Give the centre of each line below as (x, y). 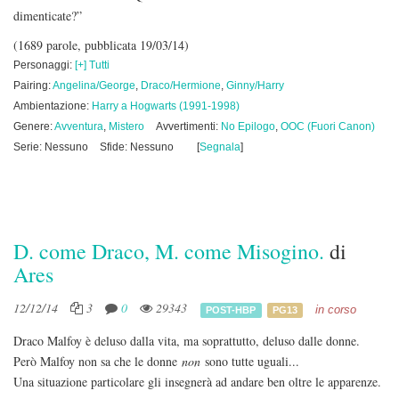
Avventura (79, 126)
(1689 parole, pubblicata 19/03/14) (101, 45)
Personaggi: (44, 65)
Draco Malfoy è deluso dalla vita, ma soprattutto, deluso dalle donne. (187, 341)
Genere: (34, 126)
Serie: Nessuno (51, 147)
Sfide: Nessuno (137, 147)
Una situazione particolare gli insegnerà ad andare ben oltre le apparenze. (197, 382)
